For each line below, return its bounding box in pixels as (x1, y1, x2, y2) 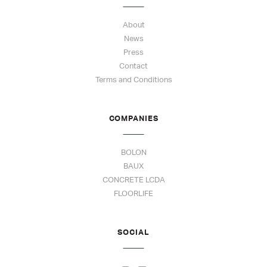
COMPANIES (108, 113, 159, 123)
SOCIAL (117, 227, 150, 237)
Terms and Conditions (95, 75, 172, 85)
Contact (119, 61, 148, 71)
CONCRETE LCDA (102, 175, 165, 185)
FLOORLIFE (114, 189, 153, 198)
